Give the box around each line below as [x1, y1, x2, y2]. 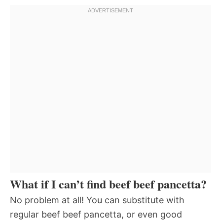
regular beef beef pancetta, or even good [10, 209, 182, 220]
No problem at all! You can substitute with [10, 194, 184, 205]
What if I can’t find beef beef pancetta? [10, 175, 207, 192]
